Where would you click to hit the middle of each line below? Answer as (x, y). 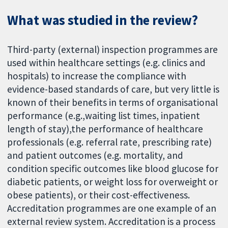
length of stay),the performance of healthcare (105, 129)
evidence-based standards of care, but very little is (113, 89)
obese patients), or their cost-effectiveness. (99, 195)
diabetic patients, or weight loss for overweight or (113, 181)
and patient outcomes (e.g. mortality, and (95, 155)
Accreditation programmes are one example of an (112, 208)
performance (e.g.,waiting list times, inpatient (104, 115)
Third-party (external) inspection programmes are (113, 49)
